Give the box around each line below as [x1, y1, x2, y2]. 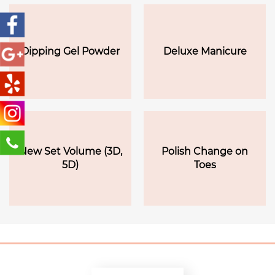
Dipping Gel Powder [21, 45, 120, 57]
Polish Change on [161, 145, 248, 158]
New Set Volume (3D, [18, 145, 122, 158]
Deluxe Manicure [163, 45, 247, 57]
